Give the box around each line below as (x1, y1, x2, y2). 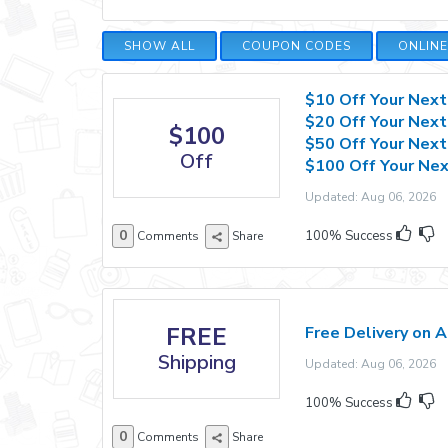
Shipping (157, 349, 236, 376)
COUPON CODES (242, 38, 351, 54)
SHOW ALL (124, 38, 195, 54)
